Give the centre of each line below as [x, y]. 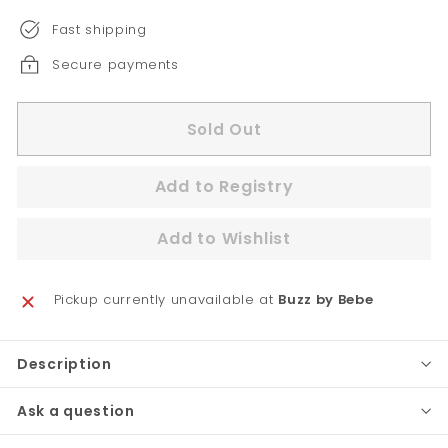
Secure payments [115, 64]
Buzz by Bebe [326, 299]
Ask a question [76, 411]
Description [64, 364]
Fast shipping [99, 29]
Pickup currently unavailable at [166, 299]
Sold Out [224, 129]
